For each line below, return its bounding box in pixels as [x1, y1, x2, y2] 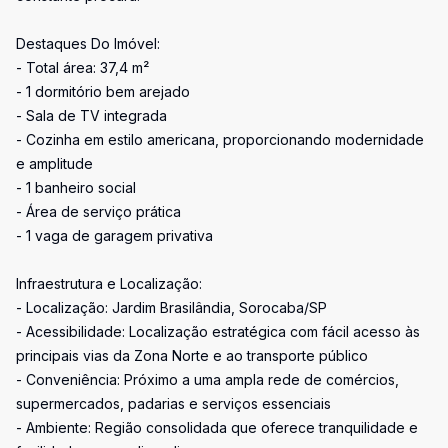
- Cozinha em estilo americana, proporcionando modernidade [16, 131, 424, 148]
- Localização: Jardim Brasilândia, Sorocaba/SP [16, 299, 327, 316]
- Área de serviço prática [16, 203, 181, 220]
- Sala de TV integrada [16, 107, 167, 124]
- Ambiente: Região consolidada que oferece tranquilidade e [16, 419, 418, 436]
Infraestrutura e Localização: [16, 275, 202, 292]
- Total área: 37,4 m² [16, 59, 149, 76]
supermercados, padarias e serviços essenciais [16, 395, 331, 412]
